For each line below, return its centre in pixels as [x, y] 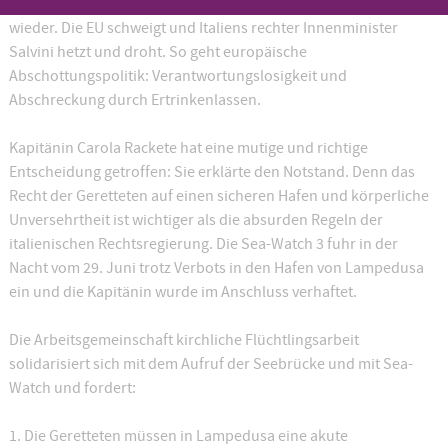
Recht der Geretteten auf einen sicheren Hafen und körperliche [218, 196]
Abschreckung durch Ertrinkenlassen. [134, 100]
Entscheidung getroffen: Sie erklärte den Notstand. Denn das [211, 172]
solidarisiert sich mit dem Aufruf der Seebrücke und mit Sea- [210, 364]
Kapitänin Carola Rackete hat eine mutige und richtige [188, 148]
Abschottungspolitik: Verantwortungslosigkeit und [177, 76]
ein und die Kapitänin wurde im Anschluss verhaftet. [182, 292]
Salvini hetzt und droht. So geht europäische [157, 52]
